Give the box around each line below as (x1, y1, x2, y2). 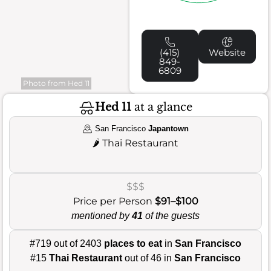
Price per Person (73, 195, 155, 207)
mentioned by (71, 210, 132, 221)
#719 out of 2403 (30, 238, 104, 249)
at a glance (131, 100, 192, 114)
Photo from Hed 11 (23, 78, 90, 88)
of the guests (143, 210, 200, 221)
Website (209, 46, 246, 58)
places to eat (104, 238, 162, 249)
